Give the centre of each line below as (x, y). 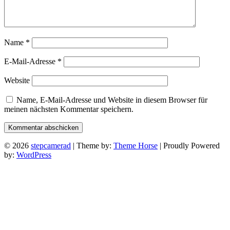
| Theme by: (92, 145)
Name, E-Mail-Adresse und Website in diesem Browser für (112, 100)
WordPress (34, 155)
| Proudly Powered (189, 145)
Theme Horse (136, 145)
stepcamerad (51, 145)
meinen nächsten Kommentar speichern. (69, 109)
